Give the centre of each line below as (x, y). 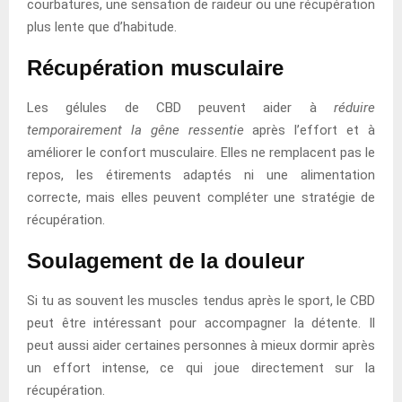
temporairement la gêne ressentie (135, 130)
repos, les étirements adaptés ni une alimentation (201, 175)
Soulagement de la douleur (166, 260)
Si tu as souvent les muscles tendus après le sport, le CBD (201, 300)
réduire (354, 107)
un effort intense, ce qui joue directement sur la (201, 367)
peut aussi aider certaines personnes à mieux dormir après (201, 345)
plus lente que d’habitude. (102, 26)
